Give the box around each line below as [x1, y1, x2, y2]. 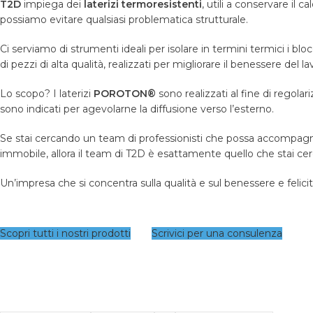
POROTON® [94, 87, 159, 101]
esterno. [234, 103, 274, 116]
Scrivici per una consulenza [152, 227, 282, 240]
